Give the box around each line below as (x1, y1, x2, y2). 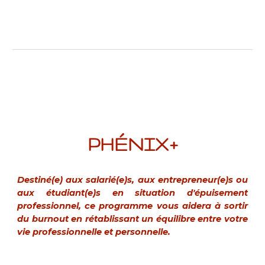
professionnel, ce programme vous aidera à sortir (17, 201, 248, 211)
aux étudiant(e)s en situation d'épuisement (17, 188, 248, 198)
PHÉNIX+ (87, 134, 178, 154)
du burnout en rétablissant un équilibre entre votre (17, 214, 248, 224)
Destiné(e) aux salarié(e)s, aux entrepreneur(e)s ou (17, 174, 248, 185)
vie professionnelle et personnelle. (17, 227, 173, 237)
